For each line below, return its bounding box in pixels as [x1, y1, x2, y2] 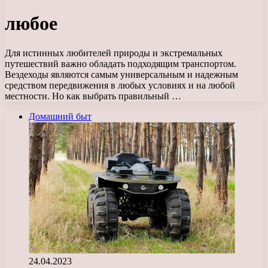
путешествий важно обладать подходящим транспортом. [5, 58, 236, 69]
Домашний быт [29, 111, 92, 121]
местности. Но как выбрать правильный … [5, 90, 181, 101]
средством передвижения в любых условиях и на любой [5, 80, 235, 90]
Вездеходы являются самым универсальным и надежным [5, 69, 238, 80]
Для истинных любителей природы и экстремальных [5, 47, 223, 58]
